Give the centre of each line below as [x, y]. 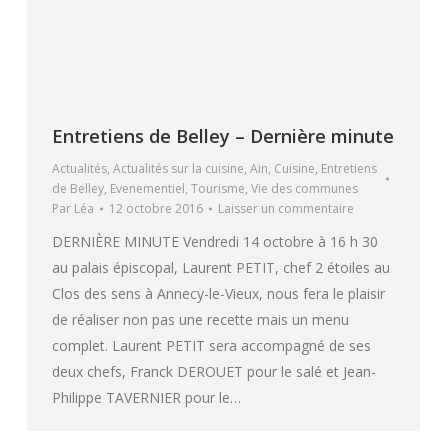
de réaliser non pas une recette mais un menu [200, 320]
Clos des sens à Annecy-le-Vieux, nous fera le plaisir [218, 294]
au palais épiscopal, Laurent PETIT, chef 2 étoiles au [221, 268]
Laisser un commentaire [286, 209]
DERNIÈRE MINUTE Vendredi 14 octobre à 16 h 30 [215, 242]
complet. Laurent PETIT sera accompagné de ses [211, 346]
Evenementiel [147, 189]
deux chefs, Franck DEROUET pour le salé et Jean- [214, 372]
